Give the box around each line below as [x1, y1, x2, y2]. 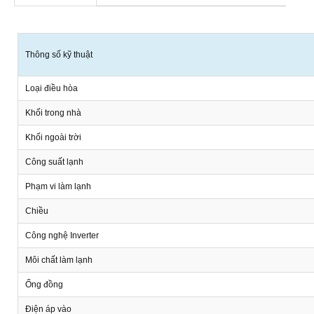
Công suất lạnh [25, 156, 83, 167]
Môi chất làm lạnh [25, 254, 93, 265]
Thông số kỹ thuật [25, 49, 93, 60]
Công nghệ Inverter [25, 230, 99, 240]
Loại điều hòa [25, 83, 78, 93]
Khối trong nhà [25, 107, 81, 118]
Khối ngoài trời [25, 132, 81, 142]
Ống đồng [25, 279, 63, 289]
